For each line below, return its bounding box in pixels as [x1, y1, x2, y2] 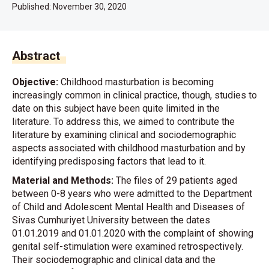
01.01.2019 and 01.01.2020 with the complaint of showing [12, 228, 253, 239]
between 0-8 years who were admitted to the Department [12, 188, 252, 199]
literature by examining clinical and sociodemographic [12, 129, 236, 141]
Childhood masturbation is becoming [61, 76, 214, 88]
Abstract [12, 49, 60, 63]
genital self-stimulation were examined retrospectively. [12, 241, 243, 252]
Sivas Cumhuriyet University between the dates [12, 214, 210, 226]
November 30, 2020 [53, 2, 127, 11]
